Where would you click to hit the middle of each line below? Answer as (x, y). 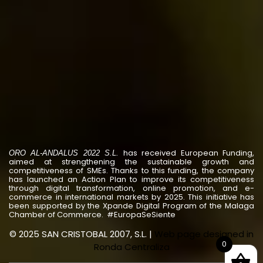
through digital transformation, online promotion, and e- (131, 188)
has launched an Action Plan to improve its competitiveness (131, 180)
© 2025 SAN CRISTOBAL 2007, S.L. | (82, 234)
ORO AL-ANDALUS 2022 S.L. (64, 153)
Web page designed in (204, 234)
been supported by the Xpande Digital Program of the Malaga (131, 206)
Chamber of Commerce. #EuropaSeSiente (92, 215)
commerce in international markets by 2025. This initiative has (131, 197)
